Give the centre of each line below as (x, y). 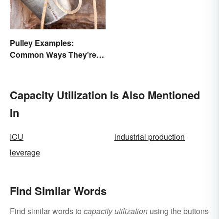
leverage (25, 152)
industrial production (150, 136)
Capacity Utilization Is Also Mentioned (105, 95)
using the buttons (178, 211)
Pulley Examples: (42, 43)
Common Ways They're (53, 54)
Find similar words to (47, 211)
